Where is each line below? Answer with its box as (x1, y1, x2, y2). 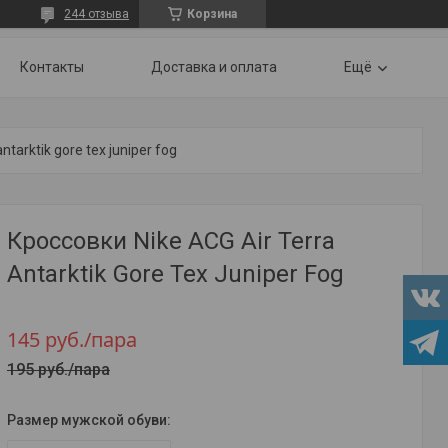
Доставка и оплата (151, 59, 277, 75)
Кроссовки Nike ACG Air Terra (7, 227, 335, 255)
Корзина (187, 7, 237, 21)
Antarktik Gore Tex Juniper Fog (7, 260, 344, 288)
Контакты (20, 59, 84, 75)
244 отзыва (64, 7, 129, 21)
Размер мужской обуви (7, 412, 167, 428)
